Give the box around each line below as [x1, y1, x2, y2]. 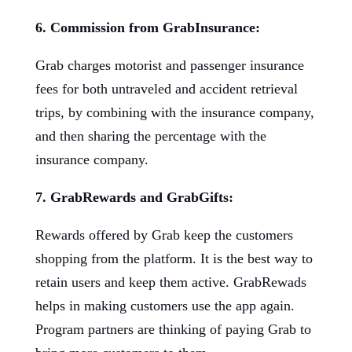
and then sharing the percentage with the [35, 128, 266, 144]
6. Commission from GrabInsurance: [35, 20, 260, 35]
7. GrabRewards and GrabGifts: [35, 189, 233, 205]
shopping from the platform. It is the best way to [35, 251, 313, 266]
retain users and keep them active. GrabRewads [35, 274, 306, 290]
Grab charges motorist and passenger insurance [35, 57, 304, 73]
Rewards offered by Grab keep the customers [35, 227, 293, 243]
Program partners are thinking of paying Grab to [35, 321, 311, 337]
